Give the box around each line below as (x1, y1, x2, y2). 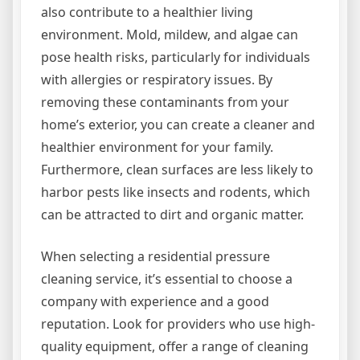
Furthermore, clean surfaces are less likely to (41, 161, 313, 179)
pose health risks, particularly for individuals (41, 48, 310, 67)
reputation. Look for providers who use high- (41, 315, 315, 333)
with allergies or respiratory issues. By (41, 71, 272, 89)
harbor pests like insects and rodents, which (41, 183, 310, 202)
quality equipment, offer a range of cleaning (41, 337, 309, 356)
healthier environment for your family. (41, 138, 273, 157)
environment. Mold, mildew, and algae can (41, 26, 298, 44)
